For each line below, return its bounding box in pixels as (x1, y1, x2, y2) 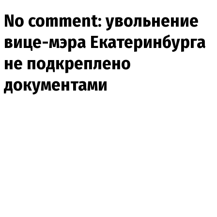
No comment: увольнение (4, 10, 199, 31)
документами (4, 74, 108, 95)
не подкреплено (4, 52, 131, 74)
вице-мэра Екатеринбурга (4, 31, 206, 53)
